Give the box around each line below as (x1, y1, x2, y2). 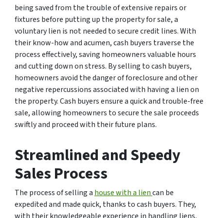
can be (152, 187, 174, 198)
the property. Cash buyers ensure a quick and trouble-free (15, 95, 203, 107)
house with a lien (94, 187, 152, 198)
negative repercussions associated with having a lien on (15, 84, 199, 95)
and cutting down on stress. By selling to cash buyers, (15, 60, 192, 72)
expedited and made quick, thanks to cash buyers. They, (15, 199, 196, 210)
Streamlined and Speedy (15, 144, 181, 166)
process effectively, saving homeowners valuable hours (15, 49, 196, 60)
